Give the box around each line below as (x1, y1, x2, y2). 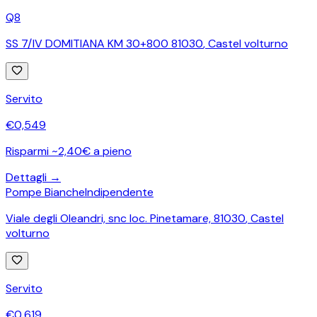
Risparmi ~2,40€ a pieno (6, 143, 132, 158)
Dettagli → (6, 169, 61, 185)
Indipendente (85, 184, 154, 200)
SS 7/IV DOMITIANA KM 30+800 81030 (6, 35, 203, 51)
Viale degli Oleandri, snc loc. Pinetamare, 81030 (6, 210, 246, 226)
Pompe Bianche (6, 184, 85, 200)
